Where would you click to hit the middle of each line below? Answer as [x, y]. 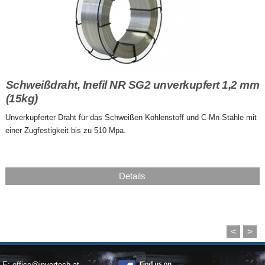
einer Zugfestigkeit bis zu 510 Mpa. [65, 130]
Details [132, 176]
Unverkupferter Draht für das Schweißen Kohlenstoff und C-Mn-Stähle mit [131, 117]
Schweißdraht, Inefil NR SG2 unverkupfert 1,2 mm [132, 85]
